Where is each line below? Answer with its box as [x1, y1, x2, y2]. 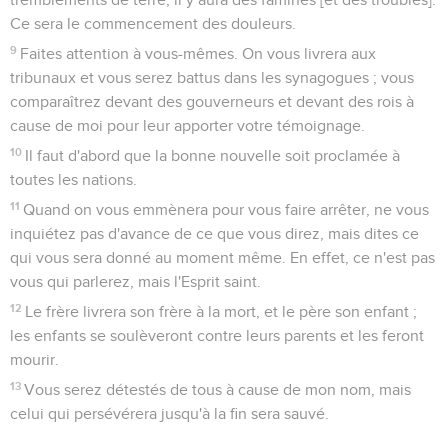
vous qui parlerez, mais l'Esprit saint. [10, 273, 261, 290]
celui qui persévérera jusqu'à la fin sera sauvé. [10, 405, 329, 422]
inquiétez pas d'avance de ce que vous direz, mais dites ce [10, 225, 419, 242]
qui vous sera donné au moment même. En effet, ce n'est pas [10, 249, 435, 266]
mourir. [10, 351, 59, 368]
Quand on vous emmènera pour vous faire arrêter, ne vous [23, 201, 430, 218]
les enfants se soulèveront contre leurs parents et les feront [10, 327, 424, 344]
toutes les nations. [10, 171, 137, 188]
